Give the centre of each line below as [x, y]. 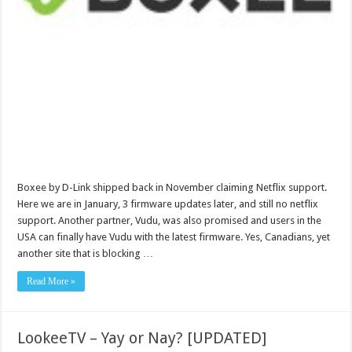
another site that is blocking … [86, 254]
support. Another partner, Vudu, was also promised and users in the [170, 221]
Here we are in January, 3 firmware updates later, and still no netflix [168, 204]
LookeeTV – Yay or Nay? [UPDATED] [142, 338]
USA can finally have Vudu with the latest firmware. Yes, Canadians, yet [174, 237]
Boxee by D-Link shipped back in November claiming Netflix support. [172, 188]
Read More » [51, 282]
